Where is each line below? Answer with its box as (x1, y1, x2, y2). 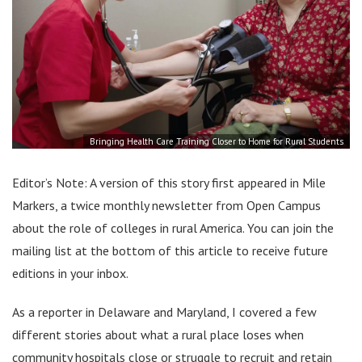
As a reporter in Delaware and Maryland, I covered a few (12, 303, 317, 320)
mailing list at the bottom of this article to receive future (12, 242, 328, 259)
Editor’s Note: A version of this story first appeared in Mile (12, 174, 326, 191)
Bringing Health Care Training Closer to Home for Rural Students (90, 135, 343, 147)
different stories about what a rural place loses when (12, 326, 304, 343)
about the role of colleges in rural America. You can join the (12, 219, 334, 236)
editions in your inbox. (12, 264, 128, 281)
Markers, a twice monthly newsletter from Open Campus (12, 196, 321, 213)
